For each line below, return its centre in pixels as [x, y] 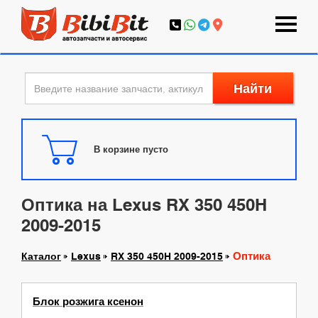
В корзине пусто [131, 149]
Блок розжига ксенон [88, 301]
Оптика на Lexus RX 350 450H [144, 204]
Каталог [41, 256]
